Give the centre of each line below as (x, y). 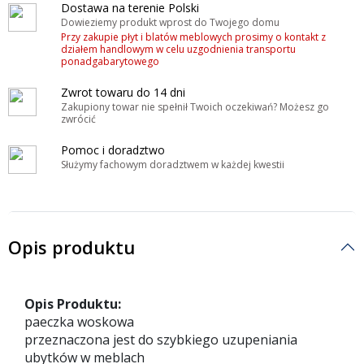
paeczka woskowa (79, 321)
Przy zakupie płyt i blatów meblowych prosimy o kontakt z (193, 37)
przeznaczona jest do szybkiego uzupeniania (161, 339)
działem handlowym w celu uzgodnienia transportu (178, 49)
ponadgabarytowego (110, 61)
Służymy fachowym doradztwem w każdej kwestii (173, 164)
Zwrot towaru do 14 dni (123, 92)
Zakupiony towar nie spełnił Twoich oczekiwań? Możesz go (195, 106)
